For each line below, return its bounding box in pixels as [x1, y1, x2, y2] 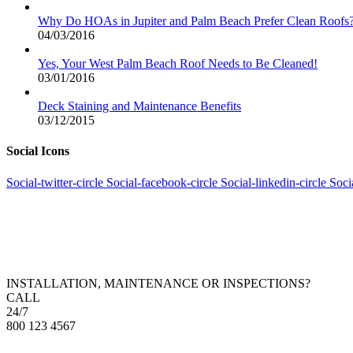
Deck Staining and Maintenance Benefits [38, 99, 241, 113]
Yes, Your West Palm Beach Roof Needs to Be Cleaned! [38, 57, 318, 71]
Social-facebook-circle [106, 175, 217, 189]
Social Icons [6, 144, 69, 158]
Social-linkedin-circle [221, 175, 326, 189]
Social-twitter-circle [6, 175, 103, 189]
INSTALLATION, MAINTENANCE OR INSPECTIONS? [6, 276, 310, 290]
